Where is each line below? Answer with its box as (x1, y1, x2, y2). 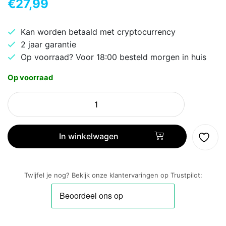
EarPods (7, 104, 39, 115)
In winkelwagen (59, 131, 119, 142)
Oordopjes (7, 164, 47, 175)
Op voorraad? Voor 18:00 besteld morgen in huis (21, 51, 206, 62)
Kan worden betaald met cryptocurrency (21, 26, 176, 37)
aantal (7, 201, 30, 211)
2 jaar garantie (21, 39, 76, 49)
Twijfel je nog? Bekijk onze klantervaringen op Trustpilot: (24, 171, 202, 180)
